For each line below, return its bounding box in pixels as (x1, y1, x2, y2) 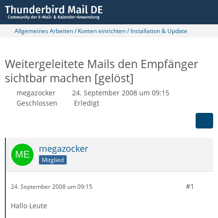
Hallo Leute (11, 201, 47, 210)
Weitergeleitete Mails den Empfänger (5, 56, 198, 72)
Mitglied (42, 155, 64, 164)
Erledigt (74, 98, 99, 108)
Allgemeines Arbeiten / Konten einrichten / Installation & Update (15, 27, 187, 35)
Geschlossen (17, 98, 57, 108)
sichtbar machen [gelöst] (5, 70, 134, 86)
